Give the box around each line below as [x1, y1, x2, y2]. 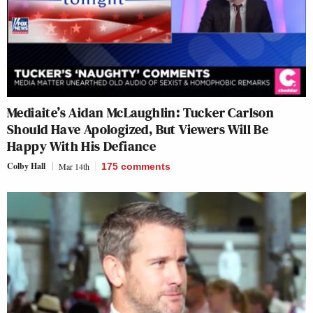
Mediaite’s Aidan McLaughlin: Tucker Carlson [7, 103, 275, 122]
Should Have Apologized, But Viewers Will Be [7, 119, 269, 139]
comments [121, 161, 170, 172]
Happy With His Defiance [7, 136, 156, 156]
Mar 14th [59, 161, 89, 172]
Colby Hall [7, 160, 45, 172]
